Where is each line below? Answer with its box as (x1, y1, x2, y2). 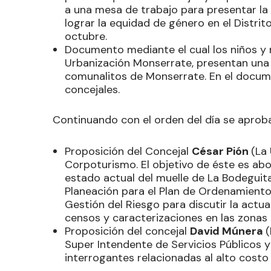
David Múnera (190, 223, 266, 238)
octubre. (65, 28, 107, 44)
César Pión (192, 143, 251, 158)
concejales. (65, 82, 120, 97)
